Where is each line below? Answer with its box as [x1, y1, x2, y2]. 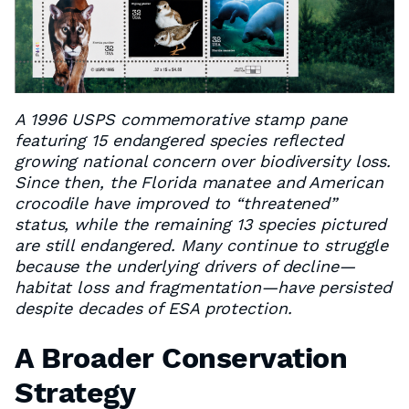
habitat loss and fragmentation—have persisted [15, 277, 392, 297]
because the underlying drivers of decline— [15, 256, 355, 276]
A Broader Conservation [15, 340, 348, 375]
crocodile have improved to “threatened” [15, 193, 338, 213]
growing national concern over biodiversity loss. [15, 151, 392, 171]
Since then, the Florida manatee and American [15, 172, 383, 192]
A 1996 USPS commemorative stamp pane [15, 109, 348, 129]
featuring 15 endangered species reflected [15, 130, 343, 150]
